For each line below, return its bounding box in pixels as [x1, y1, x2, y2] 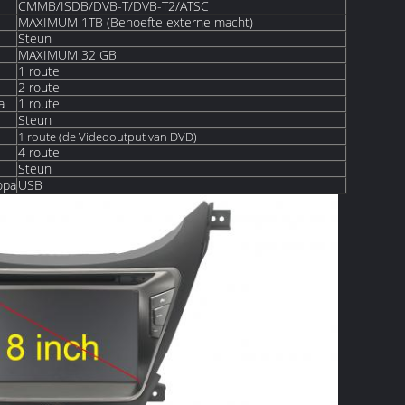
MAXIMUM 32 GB [18, 46, 117, 63]
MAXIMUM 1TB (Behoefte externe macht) [18, 14, 253, 31]
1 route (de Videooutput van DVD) [18, 128, 197, 145]
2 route [18, 79, 60, 96]
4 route [18, 144, 60, 161]
